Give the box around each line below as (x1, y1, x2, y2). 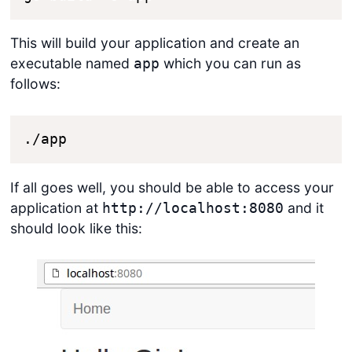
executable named (9, 55, 134, 72)
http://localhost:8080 (101, 200, 284, 216)
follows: (9, 75, 60, 93)
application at (9, 199, 102, 216)
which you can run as (159, 55, 301, 72)
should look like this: (9, 219, 142, 236)
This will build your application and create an (9, 35, 299, 52)
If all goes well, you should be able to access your (9, 178, 334, 196)
